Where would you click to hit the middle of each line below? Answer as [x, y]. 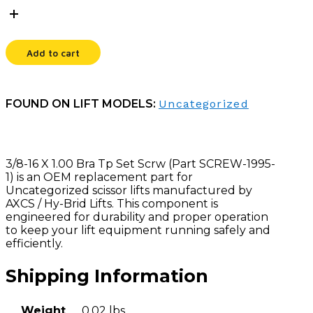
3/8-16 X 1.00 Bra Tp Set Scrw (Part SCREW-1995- [140, 164]
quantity [29, 87]
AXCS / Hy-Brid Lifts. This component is [112, 204]
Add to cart [53, 53]
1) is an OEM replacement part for [99, 177]
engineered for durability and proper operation [137, 217]
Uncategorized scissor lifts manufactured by [129, 191]
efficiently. [34, 244]
